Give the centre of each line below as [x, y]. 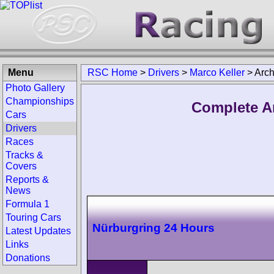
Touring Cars [33, 217]
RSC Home [113, 72]
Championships [40, 101]
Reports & [27, 180]
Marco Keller [217, 72]
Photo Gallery [35, 88]
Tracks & [24, 155]
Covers [21, 166]
